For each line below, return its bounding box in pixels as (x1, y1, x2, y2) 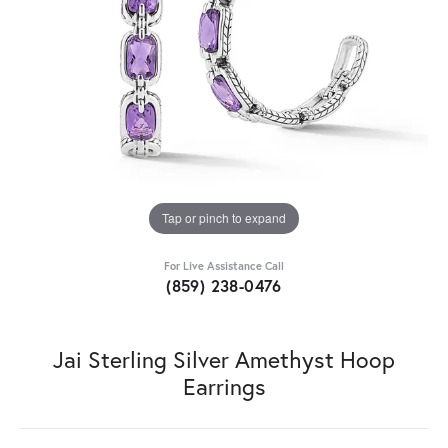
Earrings (182, 370, 266, 401)
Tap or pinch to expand (162, 209, 286, 227)
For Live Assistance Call (164, 257, 284, 273)
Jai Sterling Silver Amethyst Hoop (53, 343, 395, 374)
